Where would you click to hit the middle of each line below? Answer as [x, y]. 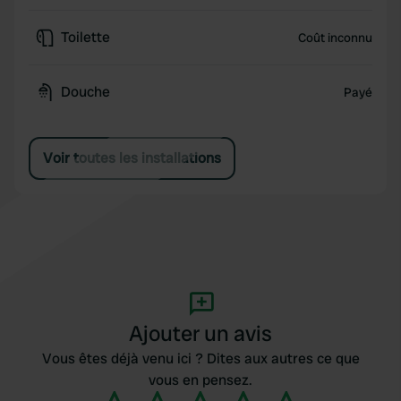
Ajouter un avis [200, 333]
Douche [85, 92]
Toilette [85, 37]
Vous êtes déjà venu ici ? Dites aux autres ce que [200, 358]
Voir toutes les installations [132, 158]
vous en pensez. [200, 380]
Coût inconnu [335, 38]
